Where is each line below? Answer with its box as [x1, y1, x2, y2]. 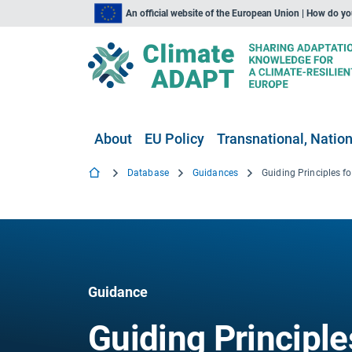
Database [127, 167, 169, 178]
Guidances [192, 167, 239, 178]
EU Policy [145, 130, 204, 147]
